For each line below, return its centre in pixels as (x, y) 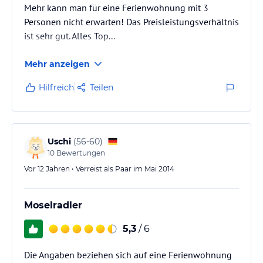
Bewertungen (80, 153)
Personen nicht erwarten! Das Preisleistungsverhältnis (131, 21)
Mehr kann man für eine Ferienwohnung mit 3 (116, 7)
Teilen (102, 87)
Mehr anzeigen (57, 64)
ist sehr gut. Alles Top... (70, 36)
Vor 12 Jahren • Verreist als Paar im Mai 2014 (99, 168)
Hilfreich (56, 87)
